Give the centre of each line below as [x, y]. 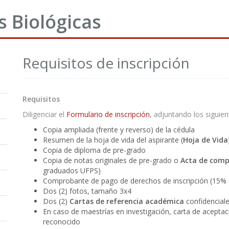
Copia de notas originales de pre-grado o [112, 160]
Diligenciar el [44, 114]
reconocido [62, 221]
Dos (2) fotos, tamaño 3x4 [87, 191]
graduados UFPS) [72, 170]
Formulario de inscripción [108, 114]
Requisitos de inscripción [106, 63]
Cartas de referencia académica [127, 201]
